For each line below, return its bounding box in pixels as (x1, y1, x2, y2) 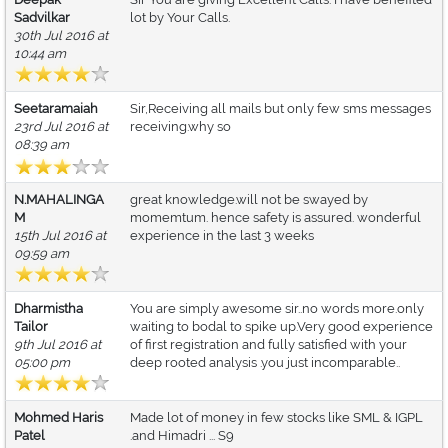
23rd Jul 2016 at (14, 119, 108, 135)
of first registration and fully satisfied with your (130, 337, 407, 353)
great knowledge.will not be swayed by (130, 192, 368, 208)
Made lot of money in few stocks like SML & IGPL (130, 410, 423, 426)
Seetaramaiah (14, 101, 98, 117)
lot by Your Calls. (130, 10, 230, 26)
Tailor (14, 319, 48, 335)
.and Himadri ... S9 (130, 428, 234, 444)
